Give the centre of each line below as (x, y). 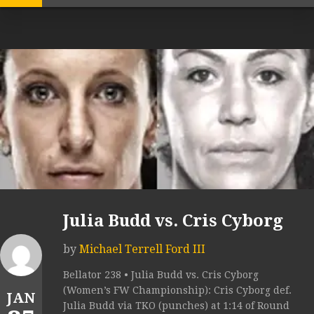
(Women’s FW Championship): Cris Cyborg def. (177, 291)
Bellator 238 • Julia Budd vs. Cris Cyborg (161, 275)
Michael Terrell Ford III (142, 250)
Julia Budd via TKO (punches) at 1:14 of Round (176, 306)
